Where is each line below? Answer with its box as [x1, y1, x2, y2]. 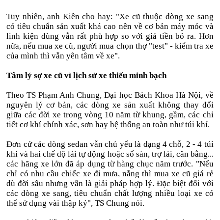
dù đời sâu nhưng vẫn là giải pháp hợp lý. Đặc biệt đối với [6, 179, 214, 188]
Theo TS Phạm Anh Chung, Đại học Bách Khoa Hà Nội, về [6, 90, 214, 100]
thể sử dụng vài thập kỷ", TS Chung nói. [6, 198, 145, 208]
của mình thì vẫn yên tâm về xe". [6, 51, 120, 60]
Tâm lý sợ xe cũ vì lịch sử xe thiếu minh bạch [6, 71, 167, 80]
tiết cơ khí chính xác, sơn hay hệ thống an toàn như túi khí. [6, 120, 210, 129]
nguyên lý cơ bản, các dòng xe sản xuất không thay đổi [6, 100, 214, 110]
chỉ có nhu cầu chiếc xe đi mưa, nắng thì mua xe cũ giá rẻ [6, 169, 214, 178]
